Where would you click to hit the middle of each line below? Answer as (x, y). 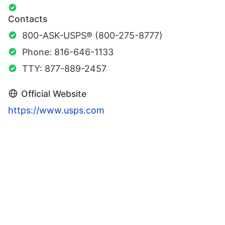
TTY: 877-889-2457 (64, 68)
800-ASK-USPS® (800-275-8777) (92, 35)
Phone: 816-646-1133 (68, 52)
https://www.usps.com (56, 110)
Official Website (54, 93)
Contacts (28, 19)
